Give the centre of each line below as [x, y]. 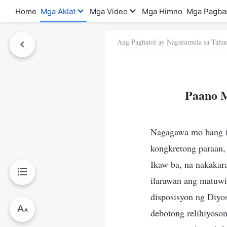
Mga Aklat [58, 11]
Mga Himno [162, 11]
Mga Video [109, 11]
